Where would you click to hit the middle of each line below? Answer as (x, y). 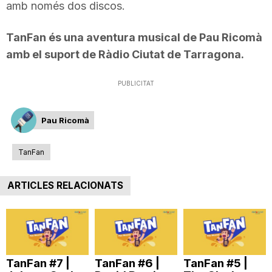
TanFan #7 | (38, 263)
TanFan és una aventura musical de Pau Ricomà (134, 37)
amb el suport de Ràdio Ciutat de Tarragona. (125, 54)
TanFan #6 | (127, 263)
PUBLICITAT (136, 83)
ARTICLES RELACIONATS (65, 185)
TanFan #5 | (215, 263)
